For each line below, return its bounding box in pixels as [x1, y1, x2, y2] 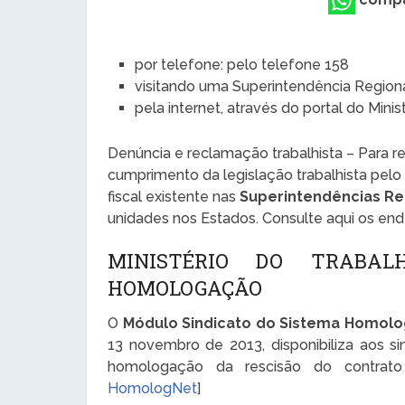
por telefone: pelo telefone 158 [135, 56, 350, 74]
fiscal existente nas [108, 187, 240, 205]
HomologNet [108, 379, 198, 397]
